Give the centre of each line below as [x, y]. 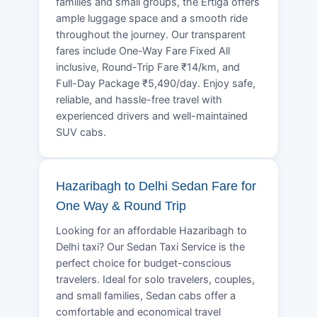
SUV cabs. [81, 132]
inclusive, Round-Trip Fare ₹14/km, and [148, 67]
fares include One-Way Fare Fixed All [143, 51]
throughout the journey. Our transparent [151, 34]
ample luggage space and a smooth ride [152, 18]
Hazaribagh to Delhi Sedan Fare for [156, 186]
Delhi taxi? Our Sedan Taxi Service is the [150, 247]
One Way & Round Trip [121, 206]
